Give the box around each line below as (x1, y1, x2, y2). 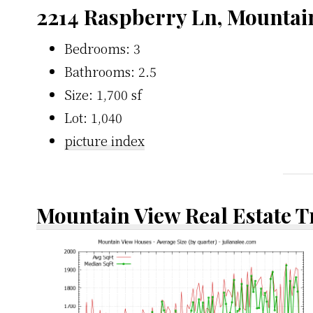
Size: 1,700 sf (64, 85, 142, 103)
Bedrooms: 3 (64, 38, 140, 57)
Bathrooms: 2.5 (64, 61, 156, 80)
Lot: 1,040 (64, 108, 122, 126)
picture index (64, 131, 145, 150)
